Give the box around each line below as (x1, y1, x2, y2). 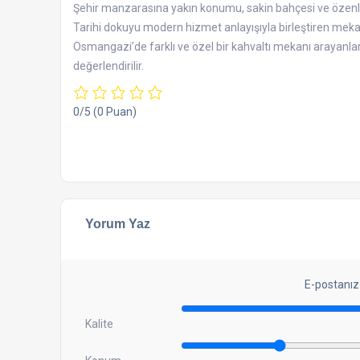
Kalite (85, 317, 113, 331)
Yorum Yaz (85, 215, 150, 231)
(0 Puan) (93, 104, 137, 118)
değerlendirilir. (73, 59, 144, 72)
